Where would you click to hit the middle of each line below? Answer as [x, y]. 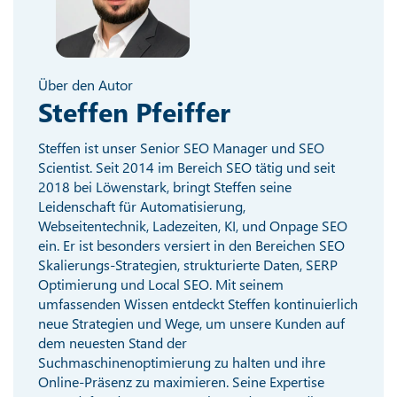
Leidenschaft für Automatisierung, [142, 206]
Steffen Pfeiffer [135, 111]
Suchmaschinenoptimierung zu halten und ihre [182, 362]
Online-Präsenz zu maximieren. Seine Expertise [182, 381]
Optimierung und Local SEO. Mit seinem [161, 284]
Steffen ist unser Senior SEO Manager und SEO [182, 147]
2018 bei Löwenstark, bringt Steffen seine [165, 186]
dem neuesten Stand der [113, 342]
